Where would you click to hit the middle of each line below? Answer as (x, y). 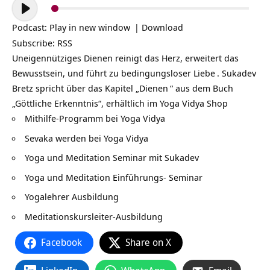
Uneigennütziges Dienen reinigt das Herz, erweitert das (125, 58)
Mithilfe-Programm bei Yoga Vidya (95, 118)
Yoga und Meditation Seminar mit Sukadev (112, 157)
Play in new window (90, 27)
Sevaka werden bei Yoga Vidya (86, 138)
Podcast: (31, 27)
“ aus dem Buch (202, 88)
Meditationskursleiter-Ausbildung (94, 216)
